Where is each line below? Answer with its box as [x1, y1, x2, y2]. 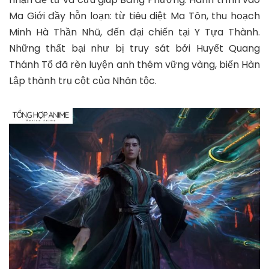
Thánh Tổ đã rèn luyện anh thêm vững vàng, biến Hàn [9, 58, 260, 72]
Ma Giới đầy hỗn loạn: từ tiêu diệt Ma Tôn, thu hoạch [9, 9, 260, 23]
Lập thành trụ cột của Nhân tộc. [9, 74, 157, 88]
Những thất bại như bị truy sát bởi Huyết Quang [9, 41, 260, 56]
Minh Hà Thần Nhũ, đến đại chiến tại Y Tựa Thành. [9, 25, 260, 40]
